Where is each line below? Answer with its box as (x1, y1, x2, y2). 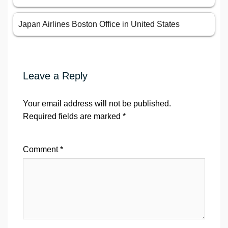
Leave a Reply (23, 70, 88, 82)
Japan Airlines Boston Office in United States (18, 20, 180, 29)
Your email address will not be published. (23, 99, 171, 108)
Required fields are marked (23, 112, 123, 121)
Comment (23, 145, 60, 154)
